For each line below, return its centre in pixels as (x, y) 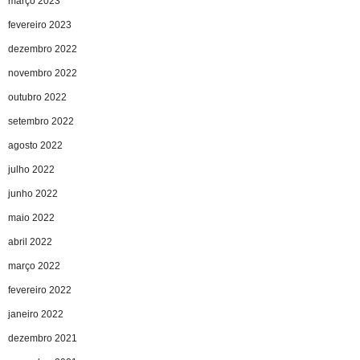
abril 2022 (30, 241)
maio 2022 (31, 217)
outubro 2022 (37, 97)
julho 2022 (31, 169)
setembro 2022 (41, 121)
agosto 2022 (35, 145)
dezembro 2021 (43, 338)
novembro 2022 (43, 73)
